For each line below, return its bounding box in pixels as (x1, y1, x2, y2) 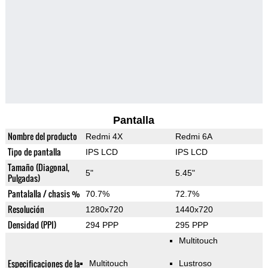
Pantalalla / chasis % (7, 187, 80, 200)
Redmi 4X (85, 132, 123, 142)
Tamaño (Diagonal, (7, 161, 69, 174)
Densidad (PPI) (7, 218, 56, 232)
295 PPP (175, 220, 208, 230)
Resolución (7, 203, 44, 216)
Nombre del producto (7, 130, 77, 143)
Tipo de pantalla (7, 145, 61, 159)
